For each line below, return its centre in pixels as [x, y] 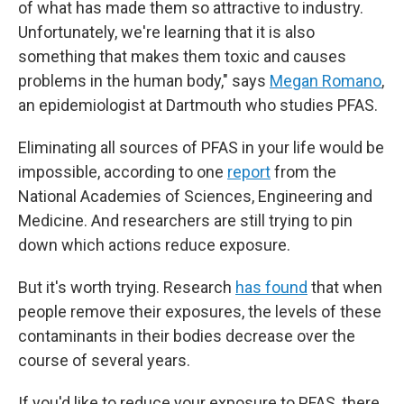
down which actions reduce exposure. [154, 245]
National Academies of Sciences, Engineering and [195, 196]
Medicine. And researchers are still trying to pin [185, 220]
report [249, 172]
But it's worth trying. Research [127, 287]
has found [271, 287]
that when [345, 287]
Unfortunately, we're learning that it [142, 32]
